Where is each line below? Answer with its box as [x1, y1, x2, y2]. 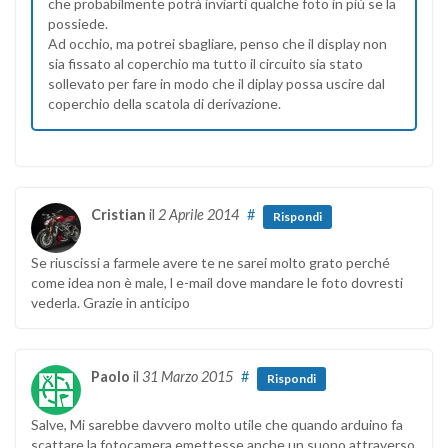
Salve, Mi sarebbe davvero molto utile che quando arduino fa [31, 416, 403, 434]
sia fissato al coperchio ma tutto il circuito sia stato [48, 55, 363, 73]
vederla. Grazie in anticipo [31, 294, 190, 312]
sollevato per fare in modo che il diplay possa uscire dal [48, 75, 385, 93]
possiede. [48, 15, 108, 33]
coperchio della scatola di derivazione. [48, 95, 281, 113]
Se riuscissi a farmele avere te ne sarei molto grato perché [31, 254, 390, 272]
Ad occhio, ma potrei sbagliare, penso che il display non [48, 35, 387, 53]
